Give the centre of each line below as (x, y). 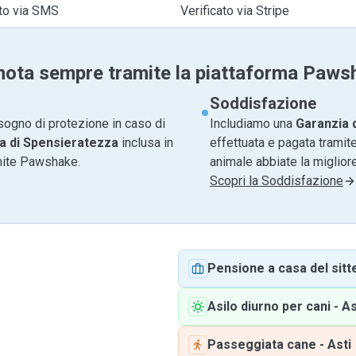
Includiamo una (253, 124)
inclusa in (146, 143)
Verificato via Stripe (234, 11)
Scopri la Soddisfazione (277, 181)
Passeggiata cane (262, 344)
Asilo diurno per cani (269, 306)
